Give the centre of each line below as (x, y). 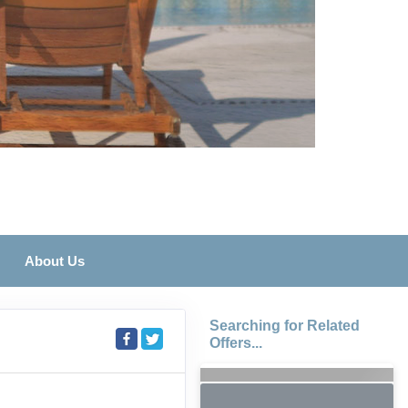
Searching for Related (285, 326)
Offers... (236, 343)
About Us (54, 261)
